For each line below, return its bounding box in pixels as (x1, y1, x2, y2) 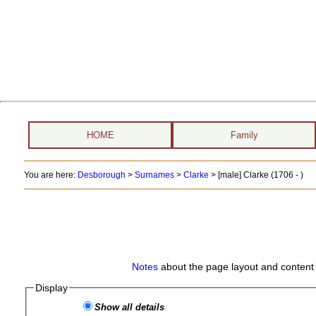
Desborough (77, 170, 126, 180)
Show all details (95, 302, 165, 312)
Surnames (134, 170, 174, 180)
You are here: (23, 170, 78, 180)
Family (230, 130, 258, 140)
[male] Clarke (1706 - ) (217, 170, 303, 180)
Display (35, 282, 68, 293)
